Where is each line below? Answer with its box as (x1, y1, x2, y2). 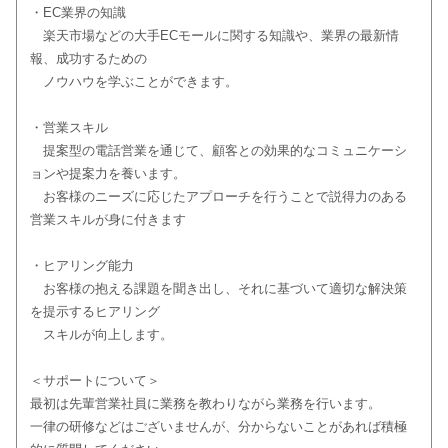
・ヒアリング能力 (29, 258, 134, 274)
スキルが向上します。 (29, 327, 173, 343)
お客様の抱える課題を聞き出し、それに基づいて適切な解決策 (29, 281, 407, 297)
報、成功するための (29, 51, 147, 67)
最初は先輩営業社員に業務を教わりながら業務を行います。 (29, 396, 381, 412)
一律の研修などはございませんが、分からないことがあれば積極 (29, 419, 407, 435)
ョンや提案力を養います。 (29, 166, 186, 182)
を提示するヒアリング (29, 304, 160, 320)
